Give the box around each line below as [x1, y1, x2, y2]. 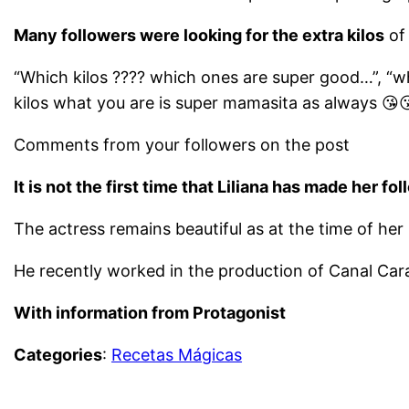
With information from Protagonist [14, 302, 287, 322]
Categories [14, 344, 103, 364]
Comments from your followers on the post [14, 134, 351, 154]
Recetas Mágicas [111, 344, 243, 364]
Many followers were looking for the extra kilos [14, 25, 385, 45]
